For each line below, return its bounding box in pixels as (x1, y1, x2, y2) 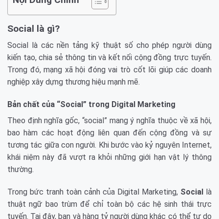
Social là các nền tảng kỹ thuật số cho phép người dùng (7, 41, 212, 50)
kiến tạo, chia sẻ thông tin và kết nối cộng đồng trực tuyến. (7, 53, 212, 63)
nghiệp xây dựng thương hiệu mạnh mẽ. (7, 77, 140, 87)
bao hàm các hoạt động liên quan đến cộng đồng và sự (7, 128, 212, 137)
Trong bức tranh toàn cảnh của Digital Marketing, (7, 187, 180, 197)
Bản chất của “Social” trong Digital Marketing (7, 99, 175, 109)
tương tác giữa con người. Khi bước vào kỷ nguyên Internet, (7, 140, 212, 150)
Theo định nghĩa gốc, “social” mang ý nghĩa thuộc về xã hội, (7, 115, 212, 125)
